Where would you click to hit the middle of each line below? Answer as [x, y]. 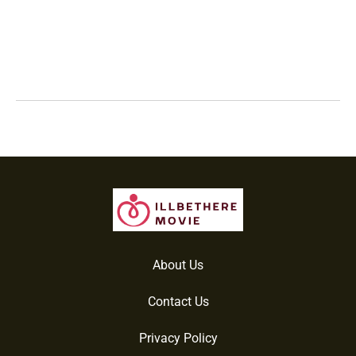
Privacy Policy [178, 338]
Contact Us [178, 301]
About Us [178, 265]
